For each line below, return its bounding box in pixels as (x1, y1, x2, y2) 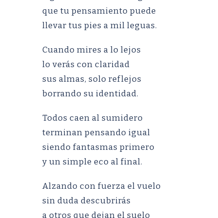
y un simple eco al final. (42, 157, 143, 167)
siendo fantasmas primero (42, 142, 155, 152)
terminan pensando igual (42, 127, 150, 138)
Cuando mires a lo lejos (42, 45, 141, 55)
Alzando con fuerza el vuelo (42, 181, 161, 191)
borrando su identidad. (42, 89, 139, 99)
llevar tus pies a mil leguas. (42, 20, 157, 31)
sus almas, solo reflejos (42, 74, 142, 84)
